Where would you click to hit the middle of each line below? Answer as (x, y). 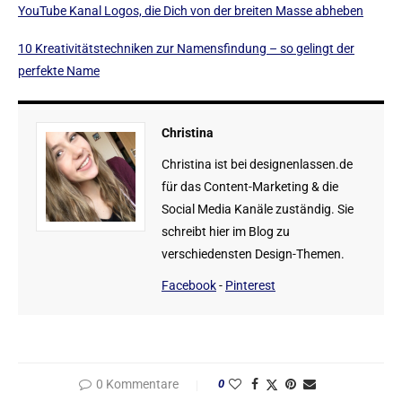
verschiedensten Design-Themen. (253, 253)
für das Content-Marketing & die (250, 186)
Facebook (189, 285)
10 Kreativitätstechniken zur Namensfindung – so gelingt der (186, 48)
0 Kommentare (137, 384)
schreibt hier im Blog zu (226, 231)
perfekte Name (59, 70)
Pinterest (250, 285)
